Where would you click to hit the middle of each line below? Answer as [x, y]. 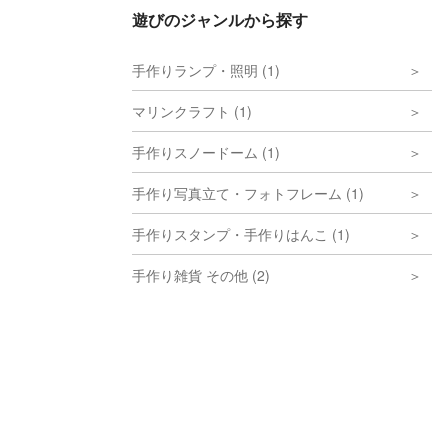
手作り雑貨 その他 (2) [201, 275]
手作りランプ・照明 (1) [206, 70]
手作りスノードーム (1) [206, 152]
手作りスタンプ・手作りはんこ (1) [241, 234]
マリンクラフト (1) [192, 111]
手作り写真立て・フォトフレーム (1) [248, 193]
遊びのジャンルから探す [220, 19]
